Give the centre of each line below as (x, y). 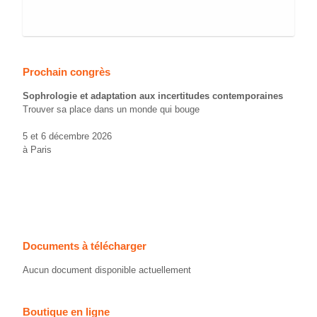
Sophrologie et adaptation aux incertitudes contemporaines (153, 96)
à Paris (37, 150)
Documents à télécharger (85, 246)
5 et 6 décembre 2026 (67, 137)
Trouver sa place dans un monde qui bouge (111, 109)
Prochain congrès (67, 71)
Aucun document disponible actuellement (107, 270)
